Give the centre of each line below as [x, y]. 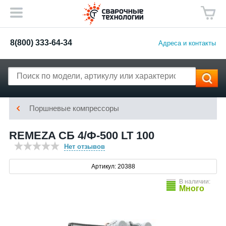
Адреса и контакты [187, 43]
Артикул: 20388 [113, 166]
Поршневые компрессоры [74, 108]
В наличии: [195, 182]
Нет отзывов [84, 147]
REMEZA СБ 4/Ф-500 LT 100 [82, 135]
